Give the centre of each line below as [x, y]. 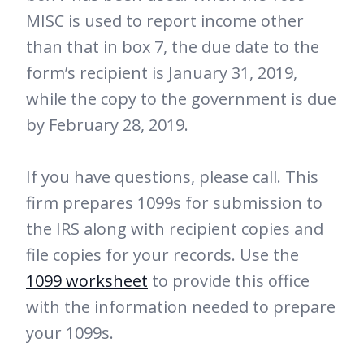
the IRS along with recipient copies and [175, 228]
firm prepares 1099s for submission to [174, 202]
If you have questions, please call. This [172, 176]
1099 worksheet [87, 280]
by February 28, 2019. [107, 124]
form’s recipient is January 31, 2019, [162, 72]
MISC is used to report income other [165, 20]
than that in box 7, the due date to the [173, 46]
